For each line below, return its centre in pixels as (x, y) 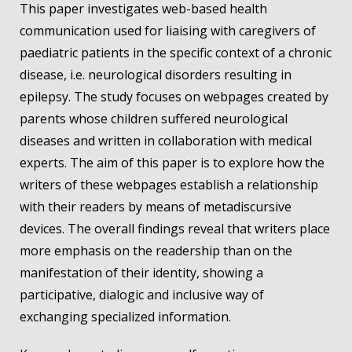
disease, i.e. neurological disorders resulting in (156, 75)
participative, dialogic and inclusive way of (142, 295)
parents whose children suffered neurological (154, 119)
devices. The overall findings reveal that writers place (175, 229)
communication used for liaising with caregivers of (168, 31)
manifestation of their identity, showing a (141, 273)
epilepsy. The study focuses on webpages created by (174, 97)
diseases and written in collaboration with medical (166, 141)
